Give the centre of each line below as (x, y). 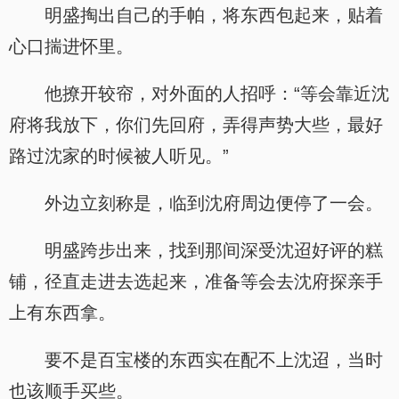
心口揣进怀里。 (71, 46)
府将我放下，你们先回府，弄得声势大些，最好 (196, 125)
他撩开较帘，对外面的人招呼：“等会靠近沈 (217, 94)
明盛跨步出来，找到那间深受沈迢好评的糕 (214, 250)
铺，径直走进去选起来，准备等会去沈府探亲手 (196, 281)
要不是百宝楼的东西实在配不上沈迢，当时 (214, 360)
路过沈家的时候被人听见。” (119, 156)
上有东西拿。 (62, 313)
